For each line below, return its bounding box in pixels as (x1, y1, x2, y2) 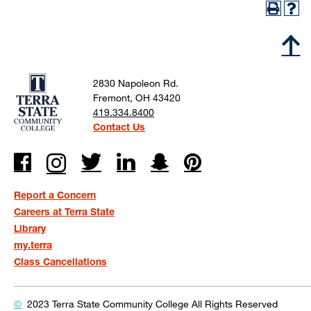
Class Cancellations (14, 255, 107, 268)
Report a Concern (14, 189, 96, 201)
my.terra (14, 239, 52, 251)
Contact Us (93, 121, 145, 133)
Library (14, 222, 46, 235)
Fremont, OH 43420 (93, 92, 180, 103)
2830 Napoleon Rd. (93, 77, 178, 89)
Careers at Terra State (14, 205, 115, 218)
